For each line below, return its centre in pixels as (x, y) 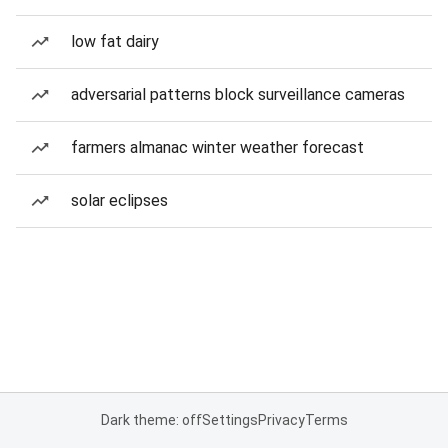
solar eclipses (119, 200)
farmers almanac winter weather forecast (217, 147)
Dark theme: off (151, 420)
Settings (229, 420)
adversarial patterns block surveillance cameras (238, 94)
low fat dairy (115, 41)
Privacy (281, 420)
